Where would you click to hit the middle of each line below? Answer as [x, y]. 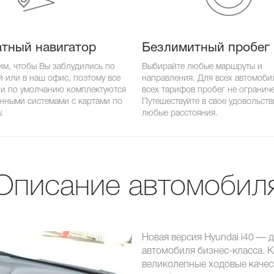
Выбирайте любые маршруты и [202, 67]
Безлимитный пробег [206, 48]
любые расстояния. [180, 113]
